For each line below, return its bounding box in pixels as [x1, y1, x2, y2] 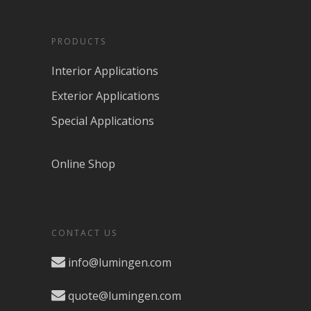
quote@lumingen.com [68, 288, 181, 304]
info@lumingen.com [68, 255, 171, 271]
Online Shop [51, 156, 115, 172]
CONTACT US [51, 227, 117, 239]
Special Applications [51, 113, 154, 129]
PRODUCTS [51, 35, 106, 48]
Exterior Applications [51, 88, 160, 104]
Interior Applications [51, 63, 158, 79]
